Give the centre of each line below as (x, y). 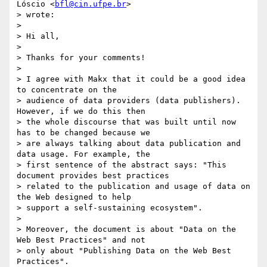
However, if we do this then (81, 111)
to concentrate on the (67, 90)
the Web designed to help (74, 197)
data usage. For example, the (83, 154)
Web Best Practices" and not (81, 240)
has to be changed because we (83, 133)
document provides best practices (93, 176)
